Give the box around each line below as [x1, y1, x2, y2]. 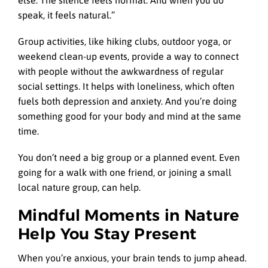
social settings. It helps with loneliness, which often [18, 80, 234, 92]
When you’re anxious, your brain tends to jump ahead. [18, 252, 246, 263]
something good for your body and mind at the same [18, 110, 241, 121]
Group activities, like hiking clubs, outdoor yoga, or [18, 35, 232, 47]
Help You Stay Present [18, 224, 197, 244]
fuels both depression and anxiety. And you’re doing [18, 95, 237, 106]
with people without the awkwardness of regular [18, 65, 224, 77]
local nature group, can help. [18, 182, 143, 193]
